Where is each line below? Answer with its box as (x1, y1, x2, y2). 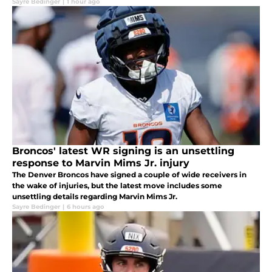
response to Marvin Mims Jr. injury (12, 157, 189, 169)
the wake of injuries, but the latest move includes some (12, 180, 222, 190)
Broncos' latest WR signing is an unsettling (12, 144, 234, 157)
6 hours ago (67, 202, 104, 211)
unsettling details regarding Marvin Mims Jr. (12, 191, 177, 201)
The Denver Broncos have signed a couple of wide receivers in (12, 169, 246, 179)
